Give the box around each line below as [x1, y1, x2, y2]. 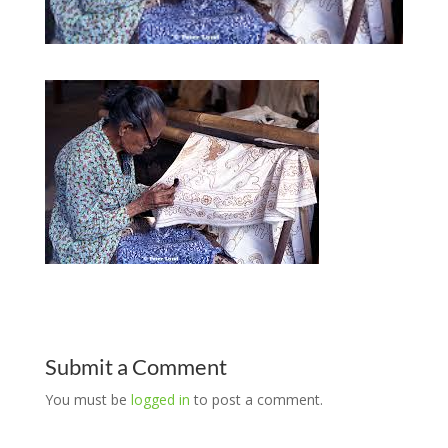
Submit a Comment [44, 352, 227, 380]
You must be [44, 389, 131, 409]
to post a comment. [189, 389, 323, 409]
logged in [130, 389, 190, 409]
